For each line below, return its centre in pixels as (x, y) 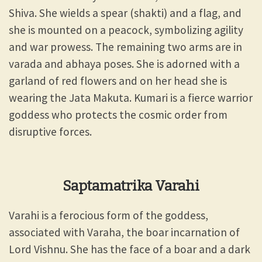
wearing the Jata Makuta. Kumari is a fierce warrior (131, 97)
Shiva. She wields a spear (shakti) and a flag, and (125, 13)
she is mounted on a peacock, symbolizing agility (126, 30)
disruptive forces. (50, 131)
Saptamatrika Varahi (131, 186)
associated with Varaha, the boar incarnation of (124, 232)
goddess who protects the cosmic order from (118, 114)
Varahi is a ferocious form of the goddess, (108, 215)
